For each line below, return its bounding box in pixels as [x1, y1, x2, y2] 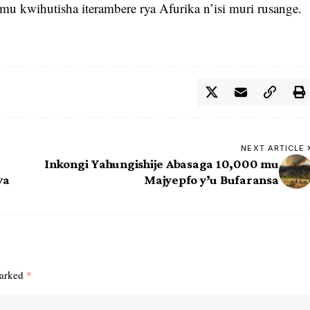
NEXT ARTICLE [241, 143, 305, 153]
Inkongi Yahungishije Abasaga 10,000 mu [44, 156, 279, 171]
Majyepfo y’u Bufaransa [144, 172, 279, 187]
